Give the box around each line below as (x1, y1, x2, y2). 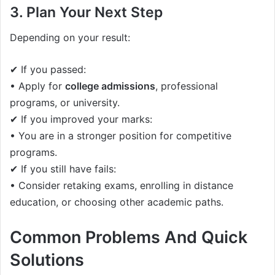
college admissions (65, 79, 155, 92)
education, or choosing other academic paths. (10, 195, 223, 208)
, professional (155, 79, 218, 92)
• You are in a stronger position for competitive (10, 129, 231, 142)
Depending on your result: (10, 31, 130, 44)
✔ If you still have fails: (10, 162, 116, 175)
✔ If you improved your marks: (10, 112, 152, 125)
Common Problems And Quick (10, 227, 247, 247)
